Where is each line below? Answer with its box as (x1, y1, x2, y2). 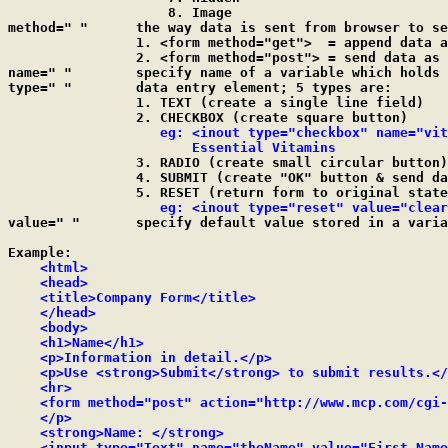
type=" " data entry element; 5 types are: (8, 80, 72, 95)
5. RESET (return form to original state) (8, 185, 136, 200)
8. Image (8, 5, 72, 20)
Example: (8, 245, 72, 260)
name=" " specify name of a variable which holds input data (8, 65, 72, 80)
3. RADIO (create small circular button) (8, 155, 136, 170)
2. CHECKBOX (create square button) (8, 110, 136, 125)
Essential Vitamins (136, 140, 336, 155)
